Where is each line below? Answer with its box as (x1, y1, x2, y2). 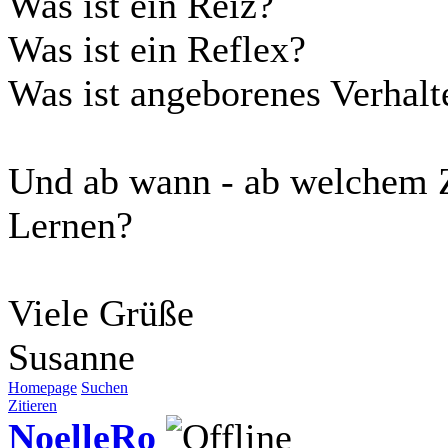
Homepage (8, 378, 77, 396)
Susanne (8, 335, 135, 378)
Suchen (81, 378, 128, 396)
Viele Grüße (8, 291, 194, 334)
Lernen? (8, 203, 133, 246)
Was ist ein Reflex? (8, 27, 306, 70)
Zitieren (8, 396, 57, 414)
